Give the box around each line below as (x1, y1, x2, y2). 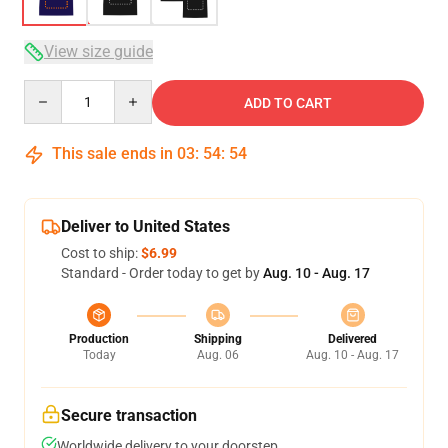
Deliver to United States (61, 217, 230, 236)
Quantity (23, 81, 78, 97)
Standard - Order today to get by (61, 265, 263, 281)
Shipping (193, 332, 242, 346)
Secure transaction (61, 406, 197, 425)
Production (69, 332, 129, 346)
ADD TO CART (244, 95, 332, 111)
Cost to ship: (61, 245, 141, 261)
